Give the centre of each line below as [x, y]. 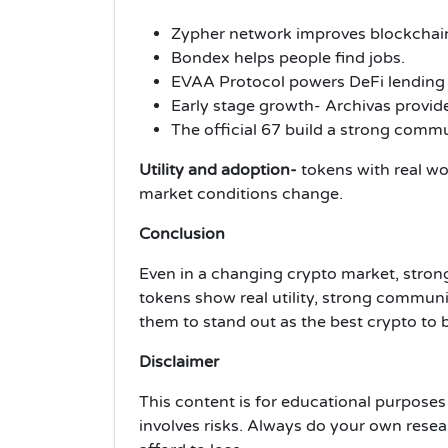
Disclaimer [181, 361]
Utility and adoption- [218, 169]
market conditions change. [241, 193]
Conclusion [184, 233]
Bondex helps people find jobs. [288, 57]
